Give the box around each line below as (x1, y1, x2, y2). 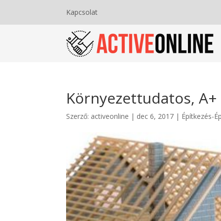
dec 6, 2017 (137, 111, 174, 121)
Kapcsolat (66, 7, 98, 17)
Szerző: (66, 111, 91, 121)
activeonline (91, 111, 129, 121)
